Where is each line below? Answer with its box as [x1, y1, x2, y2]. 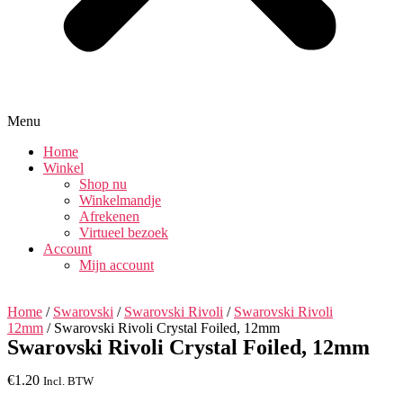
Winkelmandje [79, 193, 161, 209]
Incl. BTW [43, 374, 94, 389]
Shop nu [79, 176, 127, 193]
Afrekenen [79, 209, 139, 225]
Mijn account [79, 257, 154, 273]
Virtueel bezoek [79, 225, 168, 241]
